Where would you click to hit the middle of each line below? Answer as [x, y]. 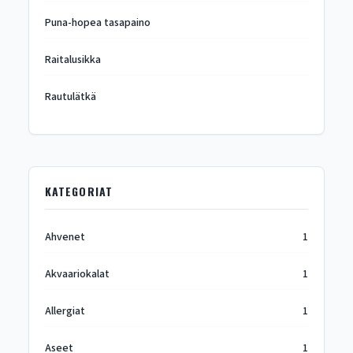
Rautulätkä [70, 97]
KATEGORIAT [79, 191]
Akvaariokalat [77, 274]
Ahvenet [65, 237]
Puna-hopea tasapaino [97, 23]
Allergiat [65, 311]
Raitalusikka [72, 60]
